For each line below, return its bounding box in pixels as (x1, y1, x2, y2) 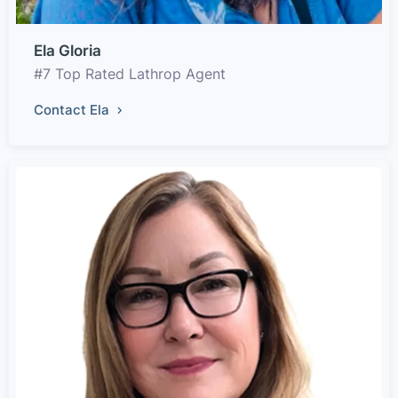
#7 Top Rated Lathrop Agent (34, 65, 226, 84)
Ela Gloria (34, 42, 101, 60)
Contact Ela (34, 101, 113, 119)
